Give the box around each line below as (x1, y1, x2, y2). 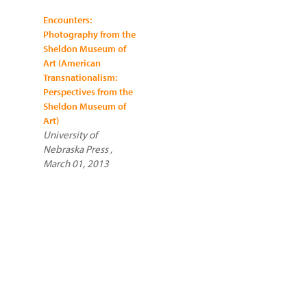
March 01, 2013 (43, 157, 109, 170)
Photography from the (43, 28, 136, 40)
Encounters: (43, 14, 92, 26)
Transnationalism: (43, 71, 117, 84)
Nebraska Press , (43, 143, 112, 156)
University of (43, 128, 97, 141)
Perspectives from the (43, 86, 133, 98)
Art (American (43, 57, 101, 69)
